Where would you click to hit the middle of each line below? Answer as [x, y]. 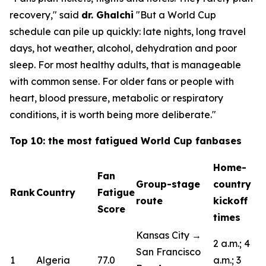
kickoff [230, 201]
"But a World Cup [176, 15]
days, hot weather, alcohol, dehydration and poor [123, 48]
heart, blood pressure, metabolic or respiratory [116, 98]
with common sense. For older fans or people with [122, 81]
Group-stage [168, 184]
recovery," [34, 15]
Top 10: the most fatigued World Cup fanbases [126, 141]
